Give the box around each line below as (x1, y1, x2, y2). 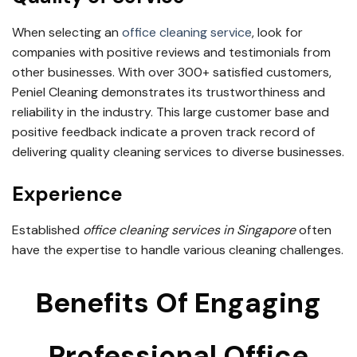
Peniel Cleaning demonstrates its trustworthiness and (12, 84, 325, 101)
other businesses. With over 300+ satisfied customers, (12, 64, 331, 81)
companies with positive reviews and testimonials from (12, 44, 331, 61)
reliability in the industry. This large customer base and (12, 104, 329, 121)
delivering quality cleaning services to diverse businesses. (12, 143, 344, 161)
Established (12, 222, 83, 239)
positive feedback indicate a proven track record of (12, 124, 316, 141)
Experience (12, 180, 123, 207)
